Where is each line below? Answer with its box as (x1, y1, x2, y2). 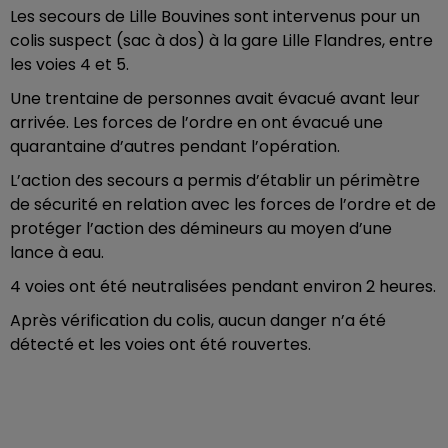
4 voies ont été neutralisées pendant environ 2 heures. (10, 274, 436, 298)
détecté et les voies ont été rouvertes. (10, 332, 311, 356)
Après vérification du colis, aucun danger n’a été (10, 308, 386, 332)
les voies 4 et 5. (10, 52, 129, 76)
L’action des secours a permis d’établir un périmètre (10, 168, 420, 192)
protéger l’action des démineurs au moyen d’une (10, 216, 392, 240)
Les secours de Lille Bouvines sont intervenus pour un (10, 4, 420, 28)
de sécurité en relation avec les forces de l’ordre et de (10, 192, 436, 216)
